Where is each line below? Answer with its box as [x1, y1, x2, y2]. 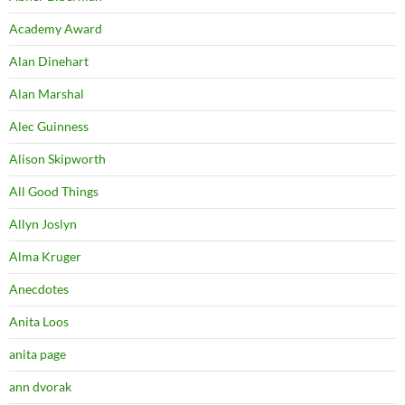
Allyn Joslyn [9, 215, 77, 231]
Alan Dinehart [9, 52, 89, 69]
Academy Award [9, 20, 102, 36]
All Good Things [9, 183, 99, 199]
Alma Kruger [9, 248, 81, 264]
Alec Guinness [9, 118, 89, 134]
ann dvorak [9, 378, 71, 394]
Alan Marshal [9, 85, 84, 101]
